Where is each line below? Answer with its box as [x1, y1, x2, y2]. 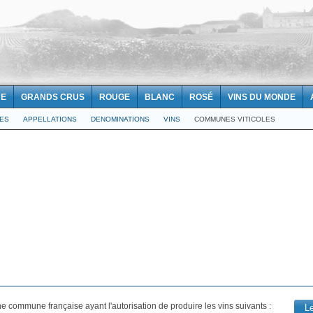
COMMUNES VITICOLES [194, 115, 275, 123]
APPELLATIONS [23, 115, 77, 123]
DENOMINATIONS [91, 115, 150, 123]
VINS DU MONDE [228, 92, 296, 102]
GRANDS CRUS [21, 92, 85, 102]
